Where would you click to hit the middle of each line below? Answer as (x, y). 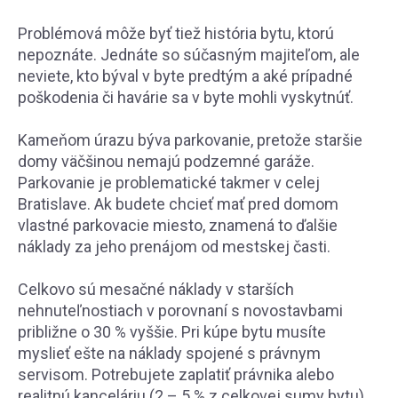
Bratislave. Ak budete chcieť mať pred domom (178, 204)
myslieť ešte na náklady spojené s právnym (169, 353)
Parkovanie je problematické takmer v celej (169, 183)
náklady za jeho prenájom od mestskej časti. (174, 247)
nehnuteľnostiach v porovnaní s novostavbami (180, 310)
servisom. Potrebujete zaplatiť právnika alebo (176, 374)
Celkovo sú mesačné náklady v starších (156, 289)
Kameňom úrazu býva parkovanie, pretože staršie (190, 140)
